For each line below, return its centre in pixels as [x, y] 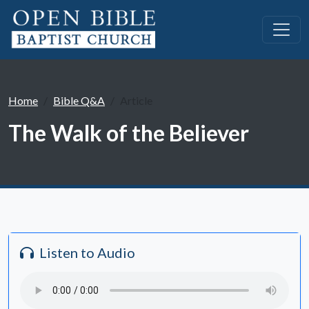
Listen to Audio [87, 252]
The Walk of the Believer [129, 133]
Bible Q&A [79, 100]
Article [136, 100]
